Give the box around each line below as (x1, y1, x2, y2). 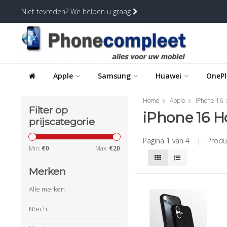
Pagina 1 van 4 (143, 136, 192, 146)
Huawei (156, 71, 181, 81)
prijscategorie (29, 116, 95, 128)
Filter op (29, 104, 68, 117)
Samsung (98, 71, 131, 81)
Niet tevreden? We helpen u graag (21, 7, 133, 16)
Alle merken (29, 184, 65, 194)
